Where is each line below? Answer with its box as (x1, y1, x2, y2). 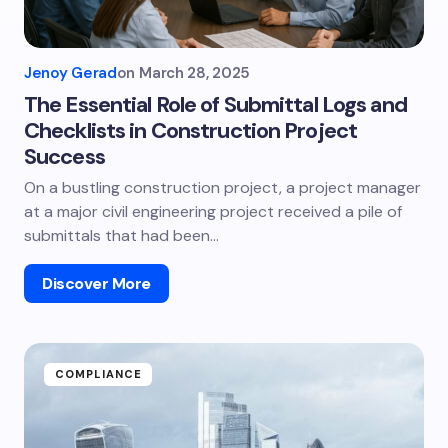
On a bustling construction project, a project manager (24, 177, 421, 198)
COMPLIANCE (55, 367, 142, 381)
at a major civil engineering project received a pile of (24, 201, 402, 222)
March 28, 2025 (139, 63, 250, 83)
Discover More (42, 273, 151, 294)
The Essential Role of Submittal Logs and (24, 90, 407, 119)
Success (24, 142, 105, 171)
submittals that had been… (24, 225, 219, 246)
